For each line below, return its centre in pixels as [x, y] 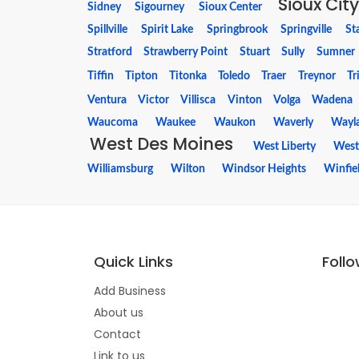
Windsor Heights [264, 169]
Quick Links [133, 262]
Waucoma [113, 123]
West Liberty [285, 147]
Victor [154, 100]
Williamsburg [120, 169]
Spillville [107, 30]
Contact [117, 334]
